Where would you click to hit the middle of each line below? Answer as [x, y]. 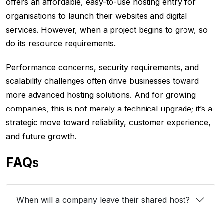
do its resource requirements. [61, 44]
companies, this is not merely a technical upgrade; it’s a [109, 109]
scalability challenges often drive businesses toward [102, 81]
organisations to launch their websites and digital [96, 16]
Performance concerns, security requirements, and [102, 67]
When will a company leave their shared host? [104, 200]
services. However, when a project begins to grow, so [107, 30]
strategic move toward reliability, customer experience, [108, 123]
